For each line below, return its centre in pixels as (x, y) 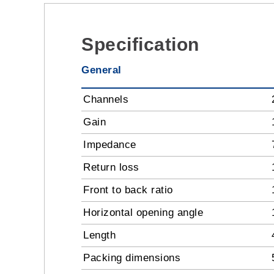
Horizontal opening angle (143, 213)
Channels (106, 100)
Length (99, 235)
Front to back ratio (128, 190)
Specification (140, 45)
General (102, 70)
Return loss (111, 168)
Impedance (110, 145)
